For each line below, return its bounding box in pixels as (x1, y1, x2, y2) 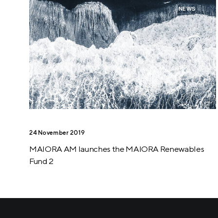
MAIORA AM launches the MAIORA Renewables (29, 144, 204, 154)
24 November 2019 (29, 129, 85, 137)
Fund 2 (29, 156, 54, 166)
